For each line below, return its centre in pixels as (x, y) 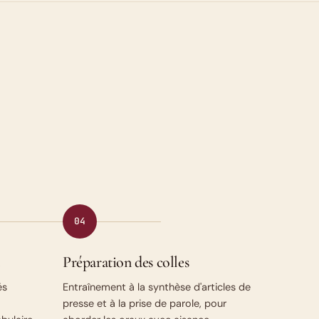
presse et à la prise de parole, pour (145, 303)
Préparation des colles (126, 262)
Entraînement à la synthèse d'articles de (157, 287)
